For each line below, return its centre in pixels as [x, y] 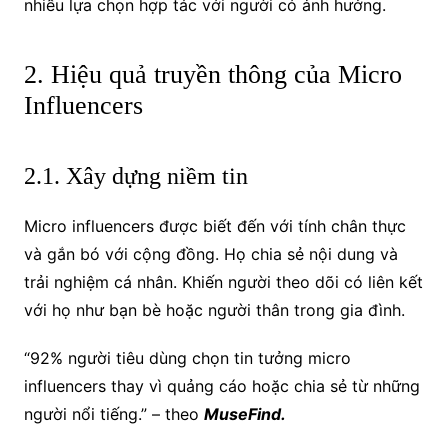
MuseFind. [244, 413]
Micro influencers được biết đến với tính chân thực [214, 225]
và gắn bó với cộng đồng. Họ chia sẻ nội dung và [210, 253]
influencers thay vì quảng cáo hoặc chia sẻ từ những [221, 385]
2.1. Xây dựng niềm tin [135, 175]
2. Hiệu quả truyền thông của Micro [212, 74]
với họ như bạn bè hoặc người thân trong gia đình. [214, 309]
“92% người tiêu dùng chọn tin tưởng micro [187, 357]
